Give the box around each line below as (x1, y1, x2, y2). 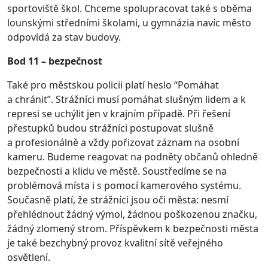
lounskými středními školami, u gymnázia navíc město (7, 16, 251, 29)
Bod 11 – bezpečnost (7, 54, 102, 68)
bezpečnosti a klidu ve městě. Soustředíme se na (7, 165, 227, 178)
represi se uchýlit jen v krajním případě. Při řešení (7, 107, 230, 120)
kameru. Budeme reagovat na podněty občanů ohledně (7, 150, 258, 163)
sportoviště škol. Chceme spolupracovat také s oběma (7, 2, 252, 15)
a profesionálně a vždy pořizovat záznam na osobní (7, 136, 239, 149)
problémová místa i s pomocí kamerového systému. (7, 179, 241, 192)
